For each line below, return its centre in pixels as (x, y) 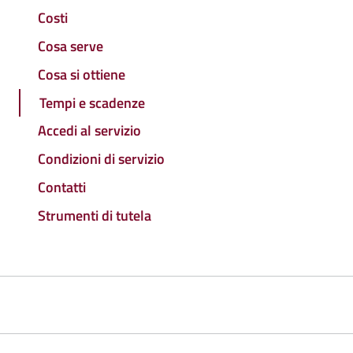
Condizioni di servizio (101, 159)
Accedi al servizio (89, 131)
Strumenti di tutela (95, 215)
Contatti (62, 187)
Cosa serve (71, 46)
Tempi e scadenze (92, 102)
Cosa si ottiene (82, 74)
